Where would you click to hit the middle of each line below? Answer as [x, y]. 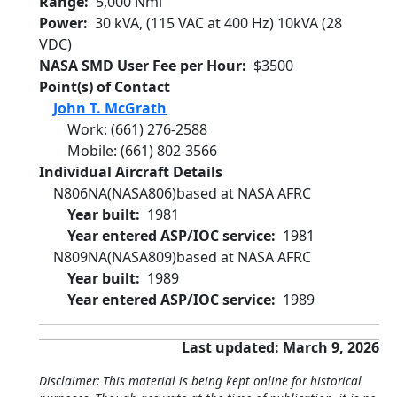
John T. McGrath [110, 108]
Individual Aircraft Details [131, 172]
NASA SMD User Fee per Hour [140, 66]
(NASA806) [142, 193]
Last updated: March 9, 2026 [280, 347]
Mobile [90, 151]
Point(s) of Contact [105, 87]
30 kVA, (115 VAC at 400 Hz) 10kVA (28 [218, 23]
